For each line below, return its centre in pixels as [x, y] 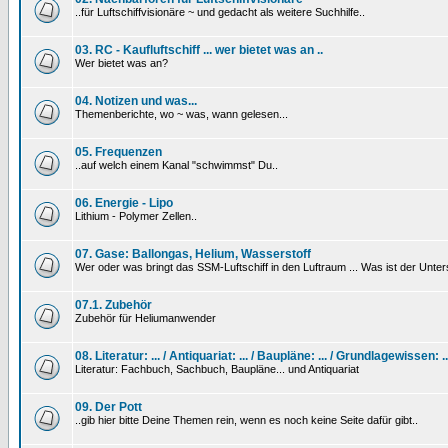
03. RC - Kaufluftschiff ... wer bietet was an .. [199, 50]
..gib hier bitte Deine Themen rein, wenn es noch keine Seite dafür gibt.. [246, 420]
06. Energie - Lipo [124, 203]
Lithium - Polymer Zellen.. [136, 216]
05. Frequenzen [118, 152]
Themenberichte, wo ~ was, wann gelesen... [181, 114]
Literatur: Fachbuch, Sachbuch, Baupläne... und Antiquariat [217, 369]
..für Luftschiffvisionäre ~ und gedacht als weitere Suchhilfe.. [220, 12]
